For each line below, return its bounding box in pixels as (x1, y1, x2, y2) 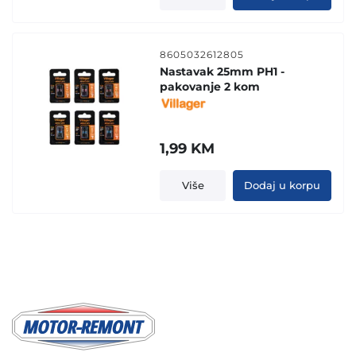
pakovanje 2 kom (160, 79, 261, 94)
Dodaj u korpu (243, 179, 320, 192)
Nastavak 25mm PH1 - (160, 64, 285, 79)
